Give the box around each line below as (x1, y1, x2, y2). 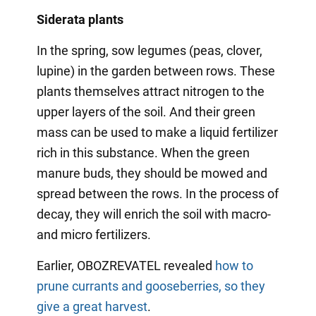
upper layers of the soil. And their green (36, 104, 255, 119)
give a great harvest (36, 298, 147, 314)
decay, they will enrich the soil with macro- (36, 206, 271, 221)
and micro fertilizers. (36, 226, 151, 242)
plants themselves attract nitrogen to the (36, 83, 265, 99)
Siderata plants (36, 11, 123, 27)
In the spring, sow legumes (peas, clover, (36, 42, 262, 58)
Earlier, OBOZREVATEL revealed (36, 257, 215, 273)
